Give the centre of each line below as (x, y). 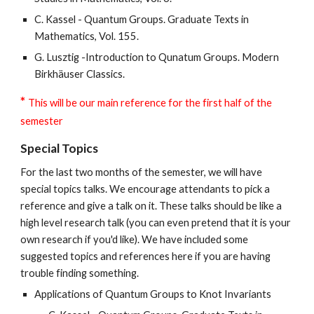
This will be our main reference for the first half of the (150, 103)
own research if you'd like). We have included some (135, 239)
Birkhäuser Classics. (81, 74)
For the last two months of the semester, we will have (142, 172)
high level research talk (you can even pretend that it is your (156, 223)
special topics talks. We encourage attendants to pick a (145, 189)
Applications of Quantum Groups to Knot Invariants (153, 294)
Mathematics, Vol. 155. (87, 36)
